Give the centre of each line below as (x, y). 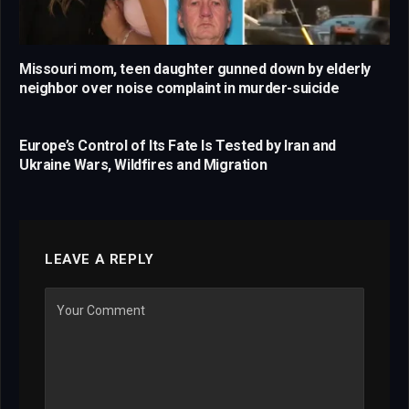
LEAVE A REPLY (100, 260)
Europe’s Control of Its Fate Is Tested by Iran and (178, 146)
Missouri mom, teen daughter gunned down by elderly (195, 69)
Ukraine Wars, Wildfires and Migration (143, 165)
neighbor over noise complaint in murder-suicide (179, 89)
